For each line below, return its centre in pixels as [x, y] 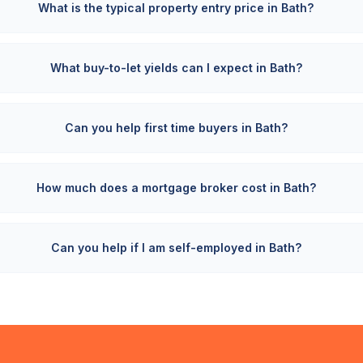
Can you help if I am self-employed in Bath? [176, 248]
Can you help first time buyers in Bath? [176, 128]
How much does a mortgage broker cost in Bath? [176, 188]
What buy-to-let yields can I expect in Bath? [176, 68]
